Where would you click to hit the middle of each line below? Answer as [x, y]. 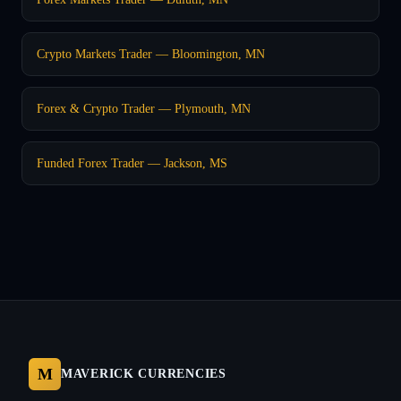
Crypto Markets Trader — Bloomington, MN [151, 53]
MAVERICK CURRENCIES [144, 373]
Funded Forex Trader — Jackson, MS [132, 162]
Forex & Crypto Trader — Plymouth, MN [144, 108]
